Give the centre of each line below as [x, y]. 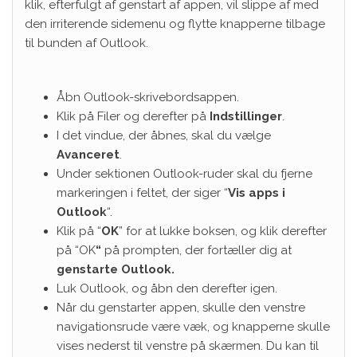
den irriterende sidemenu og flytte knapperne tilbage [175, 24]
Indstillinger [246, 117]
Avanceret [88, 155]
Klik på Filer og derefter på [133, 117]
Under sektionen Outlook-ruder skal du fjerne [184, 174]
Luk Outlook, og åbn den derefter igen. [167, 289]
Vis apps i [257, 193]
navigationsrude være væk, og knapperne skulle [193, 327]
